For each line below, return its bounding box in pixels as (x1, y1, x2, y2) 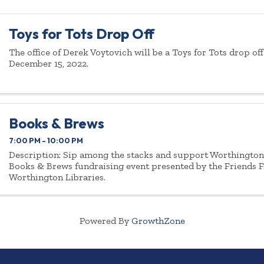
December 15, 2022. (9, 58, 89, 70)
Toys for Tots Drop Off (9, 25, 155, 43)
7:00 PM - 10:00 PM (9, 135, 84, 145)
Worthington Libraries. (9, 171, 106, 183)
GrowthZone (131, 214, 185, 226)
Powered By (79, 214, 131, 226)
